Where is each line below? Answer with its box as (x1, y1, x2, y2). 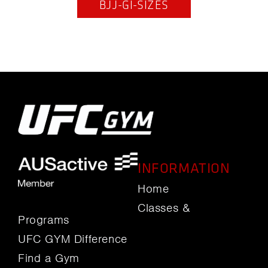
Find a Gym (18, 251, 80, 266)
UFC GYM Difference (18, 232, 127, 246)
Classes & (138, 200, 190, 215)
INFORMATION (138, 160, 230, 177)
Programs (18, 212, 69, 227)
